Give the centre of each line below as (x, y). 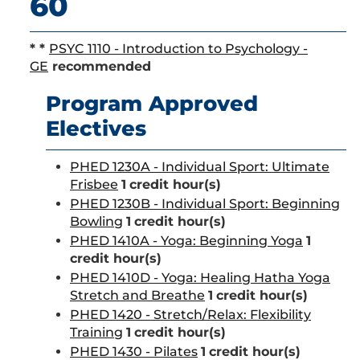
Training (96, 332)
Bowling (96, 221)
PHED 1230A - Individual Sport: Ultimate (200, 167)
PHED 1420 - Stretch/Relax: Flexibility (190, 315)
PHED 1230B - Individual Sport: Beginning (205, 204)
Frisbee (94, 184)
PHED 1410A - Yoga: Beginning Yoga (186, 241)
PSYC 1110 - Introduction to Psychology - (178, 49)
